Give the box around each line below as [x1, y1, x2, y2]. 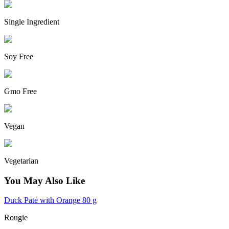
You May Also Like [4, 175, 85, 186]
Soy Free [4, 52, 33, 61]
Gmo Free [4, 86, 37, 96]
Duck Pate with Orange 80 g [4, 196, 97, 205]
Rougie [4, 213, 28, 222]
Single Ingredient [4, 17, 59, 26]
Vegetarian [4, 156, 38, 165]
